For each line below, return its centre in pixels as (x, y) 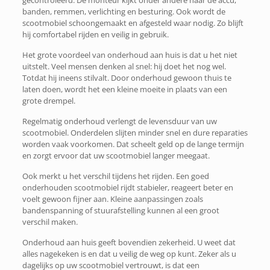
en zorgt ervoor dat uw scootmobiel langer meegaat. (116, 155)
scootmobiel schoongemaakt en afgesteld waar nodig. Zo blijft (133, 23)
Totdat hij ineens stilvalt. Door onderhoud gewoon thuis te (127, 78)
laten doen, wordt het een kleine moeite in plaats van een (124, 89)
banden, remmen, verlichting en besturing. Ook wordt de (124, 11)
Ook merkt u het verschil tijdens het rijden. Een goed (115, 176)
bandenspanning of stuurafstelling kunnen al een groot (121, 210)
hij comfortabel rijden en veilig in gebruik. (95, 34)
